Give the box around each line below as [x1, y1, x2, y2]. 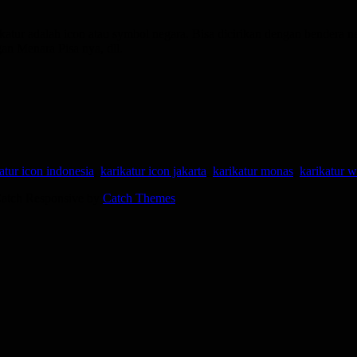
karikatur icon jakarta [100, 163, 206, 178]
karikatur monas [213, 163, 293, 178]
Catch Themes [103, 190, 175, 205]
